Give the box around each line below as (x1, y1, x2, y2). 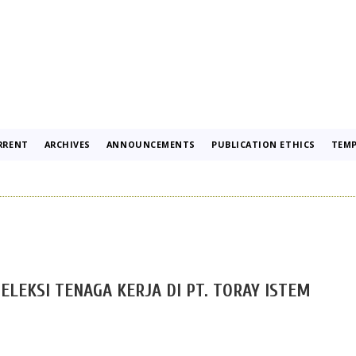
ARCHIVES (44, 138, 91, 150)
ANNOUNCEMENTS (106, 138, 195, 150)
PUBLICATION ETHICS (211, 138, 315, 150)
